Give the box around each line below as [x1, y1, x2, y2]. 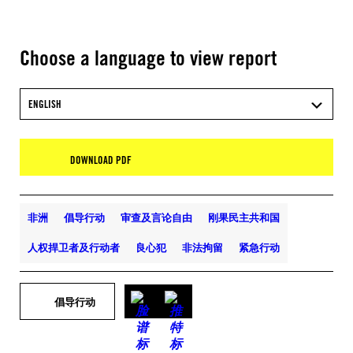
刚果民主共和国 [208, 211, 280, 224]
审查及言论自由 [121, 211, 192, 224]
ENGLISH [28, 98, 61, 110]
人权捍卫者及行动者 [28, 241, 120, 254]
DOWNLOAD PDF [70, 154, 132, 166]
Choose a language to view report [20, 45, 277, 70]
